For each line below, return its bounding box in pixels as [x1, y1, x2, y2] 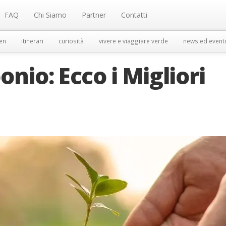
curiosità [58, 37, 84, 45]
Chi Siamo [34, 10, 67, 20]
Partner [82, 10, 106, 20]
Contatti [121, 10, 147, 20]
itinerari [21, 37, 43, 45]
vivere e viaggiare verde [98, 37, 168, 45]
